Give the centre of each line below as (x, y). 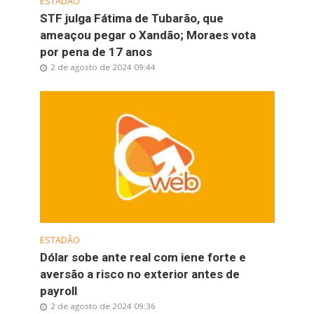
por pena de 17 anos (96, 52)
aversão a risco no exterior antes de (139, 274)
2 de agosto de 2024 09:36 (103, 306)
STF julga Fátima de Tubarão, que (131, 19)
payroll (58, 291)
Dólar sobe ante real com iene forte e (143, 257)
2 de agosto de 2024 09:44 (103, 67)
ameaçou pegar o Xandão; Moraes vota (148, 35)
